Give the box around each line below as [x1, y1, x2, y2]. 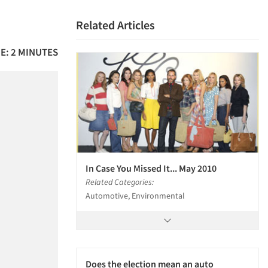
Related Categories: [86, 176, 154, 188]
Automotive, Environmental [86, 190, 185, 202]
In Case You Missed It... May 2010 [86, 162, 217, 175]
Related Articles [76, 17, 155, 32]
